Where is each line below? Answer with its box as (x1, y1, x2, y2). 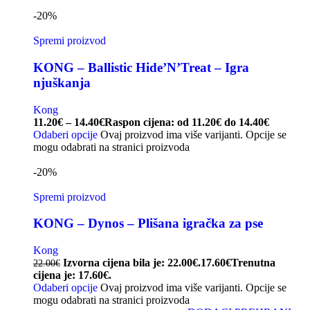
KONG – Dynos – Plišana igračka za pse (33, 216, 263, 231)
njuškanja (33, 75, 91, 90)
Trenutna (231, 257, 275, 269)
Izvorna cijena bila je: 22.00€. (63, 257, 201, 269)
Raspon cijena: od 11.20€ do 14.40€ (104, 116, 269, 128)
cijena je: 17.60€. (33, 269, 111, 282)
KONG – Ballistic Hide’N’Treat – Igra (33, 60, 249, 75)
